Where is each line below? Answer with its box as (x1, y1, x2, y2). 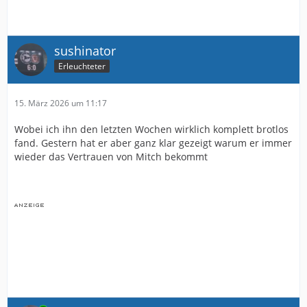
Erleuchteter (58, 60, 106, 73)
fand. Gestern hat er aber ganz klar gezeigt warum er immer (14, 136, 292, 149)
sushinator (54, 42, 116, 59)
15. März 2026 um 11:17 (14, 97, 107, 109)
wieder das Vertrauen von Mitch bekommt (14, 149, 208, 163)
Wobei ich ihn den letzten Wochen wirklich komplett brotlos (14, 122, 288, 136)
